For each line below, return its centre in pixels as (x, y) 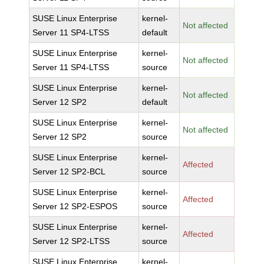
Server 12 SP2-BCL (69, 171)
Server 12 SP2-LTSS (71, 241)
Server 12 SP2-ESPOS (75, 206)
